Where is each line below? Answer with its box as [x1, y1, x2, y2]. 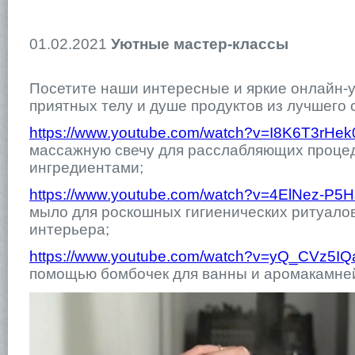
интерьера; [29, 221, 109, 238]
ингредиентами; [29, 159, 143, 176]
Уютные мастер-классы [111, 36, 288, 52]
